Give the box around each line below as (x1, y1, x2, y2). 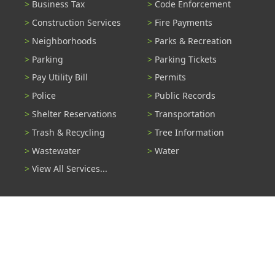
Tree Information (155, 126, 224, 138)
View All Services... (32, 163, 107, 175)
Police (32, 90, 56, 102)
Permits (155, 71, 186, 83)
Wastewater (32, 144, 80, 157)
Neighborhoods (32, 34, 96, 47)
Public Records (155, 90, 215, 102)
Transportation (155, 108, 215, 120)
